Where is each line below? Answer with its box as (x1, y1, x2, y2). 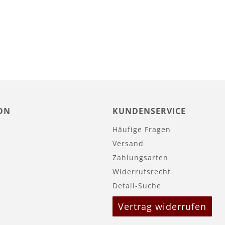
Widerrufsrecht (113, 166, 171, 176)
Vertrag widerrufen (118, 200, 206, 212)
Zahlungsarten (113, 152, 168, 162)
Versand (113, 138, 144, 148)
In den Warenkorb (33, 9, 109, 21)
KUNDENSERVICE (113, 105, 186, 117)
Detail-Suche (113, 180, 161, 190)
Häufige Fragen (113, 124, 171, 134)
